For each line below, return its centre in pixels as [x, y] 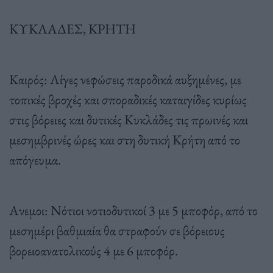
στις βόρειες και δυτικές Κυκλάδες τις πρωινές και [129, 119]
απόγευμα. [35, 159]
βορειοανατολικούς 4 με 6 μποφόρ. [94, 250]
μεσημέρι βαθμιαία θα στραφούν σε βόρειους [117, 230]
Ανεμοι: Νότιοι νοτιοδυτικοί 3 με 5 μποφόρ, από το [133, 210]
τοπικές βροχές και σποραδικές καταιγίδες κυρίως [128, 99]
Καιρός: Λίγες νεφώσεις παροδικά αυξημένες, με [125, 79]
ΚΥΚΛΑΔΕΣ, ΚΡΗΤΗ [73, 28]
